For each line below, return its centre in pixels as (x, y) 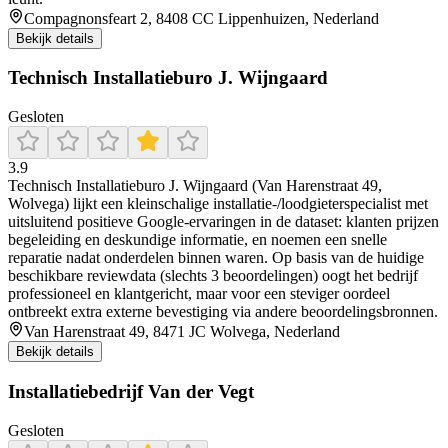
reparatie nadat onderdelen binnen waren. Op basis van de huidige (216, 258)
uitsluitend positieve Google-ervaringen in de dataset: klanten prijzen (223, 222)
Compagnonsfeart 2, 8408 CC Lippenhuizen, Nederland (201, 18)
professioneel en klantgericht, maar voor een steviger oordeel (199, 294)
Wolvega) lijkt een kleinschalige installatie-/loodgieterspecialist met (218, 204)
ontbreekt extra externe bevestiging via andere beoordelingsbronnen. (223, 312)
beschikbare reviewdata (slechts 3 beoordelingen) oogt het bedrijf (213, 276)
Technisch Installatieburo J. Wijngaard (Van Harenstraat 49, (195, 186)
